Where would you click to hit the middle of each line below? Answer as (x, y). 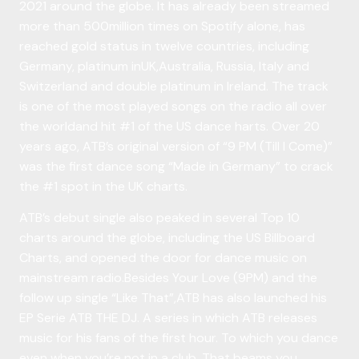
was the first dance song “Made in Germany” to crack (176, 166)
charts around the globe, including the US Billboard (167, 238)
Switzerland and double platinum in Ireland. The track (174, 86)
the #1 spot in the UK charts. (103, 186)
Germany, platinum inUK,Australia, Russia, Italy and (164, 66)
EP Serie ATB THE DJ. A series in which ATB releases (168, 318)
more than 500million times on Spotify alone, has (162, 26)
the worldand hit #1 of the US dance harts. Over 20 (169, 126)
